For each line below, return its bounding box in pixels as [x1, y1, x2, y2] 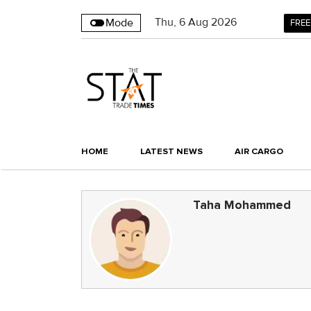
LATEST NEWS [140, 146, 203, 158]
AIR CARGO [235, 146, 283, 158]
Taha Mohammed [193, 198, 291, 213]
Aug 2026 [188, 15, 237, 29]
